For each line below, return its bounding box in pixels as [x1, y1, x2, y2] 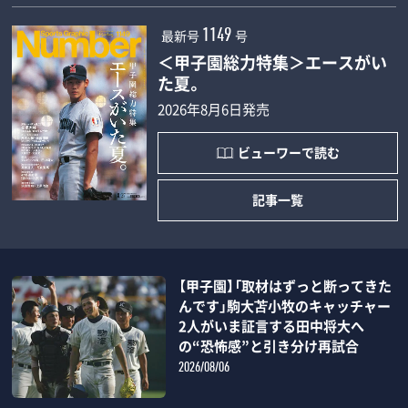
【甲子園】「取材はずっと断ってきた [178, 275, 392, 296]
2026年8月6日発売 [158, 98, 270, 119]
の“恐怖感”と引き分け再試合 [178, 335, 359, 356]
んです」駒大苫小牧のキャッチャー [178, 295, 391, 316]
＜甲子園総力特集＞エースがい [158, 49, 388, 75]
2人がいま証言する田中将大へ [178, 315, 364, 336]
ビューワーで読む [238, 143, 341, 161]
